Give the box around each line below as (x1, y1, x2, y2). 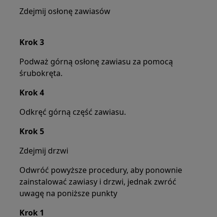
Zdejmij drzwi (19, 145, 69, 156)
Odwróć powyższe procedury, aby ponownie (19, 165, 183, 175)
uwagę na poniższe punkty (19, 188, 118, 199)
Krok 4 (19, 87, 45, 98)
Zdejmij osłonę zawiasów (19, 6, 111, 16)
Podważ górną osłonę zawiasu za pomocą (19, 56, 173, 67)
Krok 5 (19, 126, 45, 137)
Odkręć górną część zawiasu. (19, 107, 126, 117)
